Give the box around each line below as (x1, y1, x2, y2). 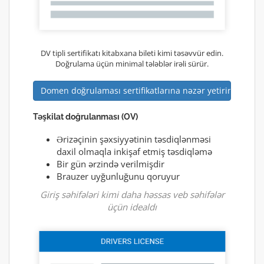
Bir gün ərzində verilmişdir (57, 158, 164, 170)
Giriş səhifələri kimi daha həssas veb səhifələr (39, 189, 225, 201)
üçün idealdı (107, 201, 157, 213)
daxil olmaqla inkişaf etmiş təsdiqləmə (57, 146, 212, 158)
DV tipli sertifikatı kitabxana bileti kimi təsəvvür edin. (41, 48, 223, 59)
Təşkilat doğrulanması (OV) (33, 112, 138, 122)
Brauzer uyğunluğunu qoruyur (57, 170, 180, 183)
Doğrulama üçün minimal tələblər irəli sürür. (55, 58, 209, 70)
